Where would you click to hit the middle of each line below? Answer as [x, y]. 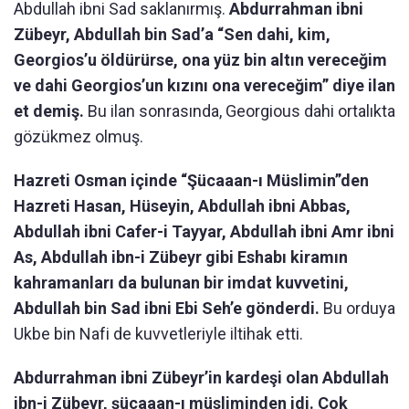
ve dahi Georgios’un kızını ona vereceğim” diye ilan [204, 86]
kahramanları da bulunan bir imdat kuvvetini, [181, 283]
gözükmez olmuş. [79, 137]
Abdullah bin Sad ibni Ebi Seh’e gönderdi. [168, 309]
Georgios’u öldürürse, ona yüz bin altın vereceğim [200, 60]
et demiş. [49, 111]
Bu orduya [359, 309]
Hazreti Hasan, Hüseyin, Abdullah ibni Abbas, [182, 206]
